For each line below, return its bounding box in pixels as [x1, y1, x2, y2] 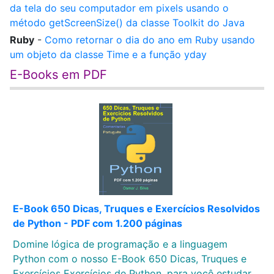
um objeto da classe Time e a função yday [10, 48, 207, 61]
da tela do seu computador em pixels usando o [10, 2, 229, 14]
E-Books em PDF [10, 67, 107, 82]
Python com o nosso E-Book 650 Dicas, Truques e [13, 253, 246, 265]
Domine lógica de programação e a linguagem [13, 238, 228, 250]
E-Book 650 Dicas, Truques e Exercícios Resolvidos [13, 202, 260, 215]
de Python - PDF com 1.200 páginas [13, 217, 182, 229]
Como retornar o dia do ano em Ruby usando [45, 34, 255, 46]
